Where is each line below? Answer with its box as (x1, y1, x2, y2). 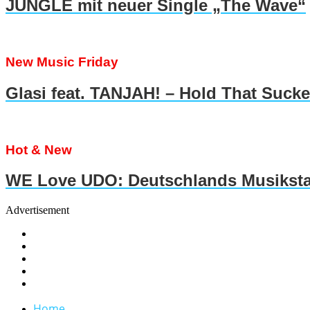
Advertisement (6, 204, 69, 217)
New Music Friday (6, 55, 118, 69)
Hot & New (6, 142, 72, 157)
